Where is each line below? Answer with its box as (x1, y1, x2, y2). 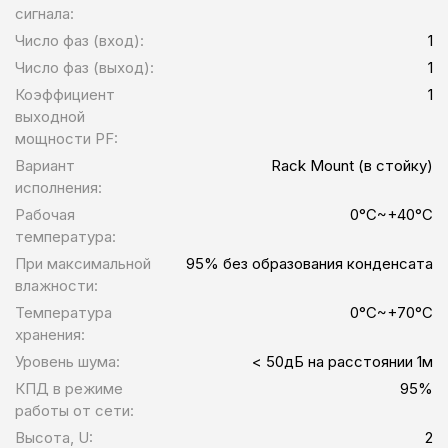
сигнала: (15, 4, 74, 24)
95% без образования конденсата (186, 254, 433, 274)
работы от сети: (15, 401, 134, 421)
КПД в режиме (15, 379, 123, 399)
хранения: (15, 325, 85, 345)
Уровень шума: (15, 352, 120, 372)
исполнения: (15, 178, 102, 198)
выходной (15, 107, 85, 127)
